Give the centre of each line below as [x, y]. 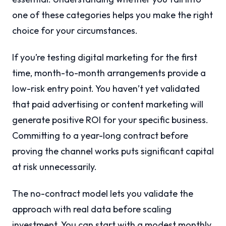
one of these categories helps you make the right [112, 15]
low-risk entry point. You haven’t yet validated [106, 89]
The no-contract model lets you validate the [103, 194]
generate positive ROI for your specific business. [110, 120]
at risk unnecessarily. [54, 167]
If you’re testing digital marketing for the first [105, 58]
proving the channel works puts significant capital [113, 151]
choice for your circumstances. [75, 31]
